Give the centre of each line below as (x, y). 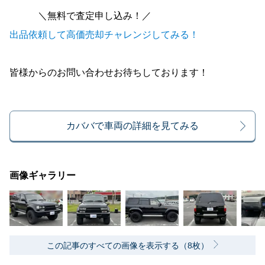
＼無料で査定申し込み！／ (80, 15)
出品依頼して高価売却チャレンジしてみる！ (104, 34)
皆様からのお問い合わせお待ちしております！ (109, 72)
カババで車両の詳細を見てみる (132, 125)
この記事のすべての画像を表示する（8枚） (128, 245)
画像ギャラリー (43, 175)
